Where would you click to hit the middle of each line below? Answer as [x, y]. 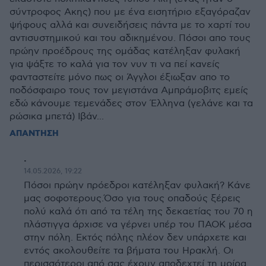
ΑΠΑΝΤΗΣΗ [34, 134]
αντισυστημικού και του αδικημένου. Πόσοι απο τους [130, 38]
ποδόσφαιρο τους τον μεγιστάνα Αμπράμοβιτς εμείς [129, 91]
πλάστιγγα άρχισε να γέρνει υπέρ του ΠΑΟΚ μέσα [138, 225]
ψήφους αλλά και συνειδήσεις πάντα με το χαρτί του [130, 25]
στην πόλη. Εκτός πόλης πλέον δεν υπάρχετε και [135, 238]
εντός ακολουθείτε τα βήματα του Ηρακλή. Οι [129, 251]
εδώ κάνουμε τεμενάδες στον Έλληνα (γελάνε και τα [131, 104]
